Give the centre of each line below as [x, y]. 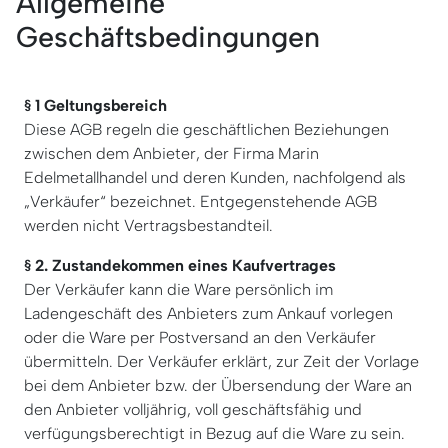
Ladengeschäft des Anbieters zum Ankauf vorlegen [208, 313]
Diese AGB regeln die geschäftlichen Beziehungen [206, 129]
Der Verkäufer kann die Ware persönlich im [178, 289]
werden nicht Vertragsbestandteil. [148, 225]
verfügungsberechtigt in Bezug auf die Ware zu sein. [214, 433]
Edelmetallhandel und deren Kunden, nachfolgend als [215, 177]
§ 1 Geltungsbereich [95, 105]
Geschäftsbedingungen [168, 36]
